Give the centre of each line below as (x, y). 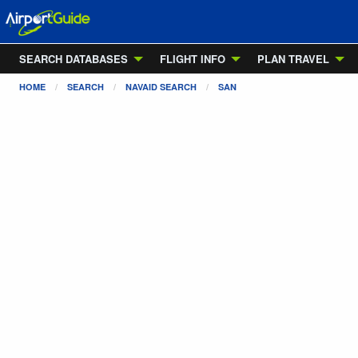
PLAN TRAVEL (293, 59)
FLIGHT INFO (193, 59)
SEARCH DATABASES (74, 59)
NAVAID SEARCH (161, 87)
